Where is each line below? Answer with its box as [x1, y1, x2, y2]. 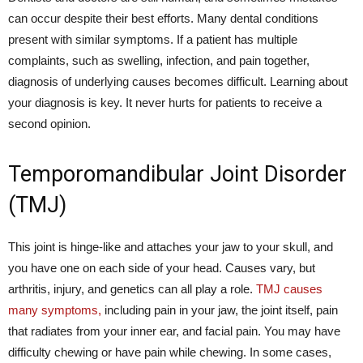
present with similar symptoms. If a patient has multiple [8, 32, 297, 46]
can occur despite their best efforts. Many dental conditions [8, 11, 318, 25]
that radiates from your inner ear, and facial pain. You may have [8, 324, 340, 338]
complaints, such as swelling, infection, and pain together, [8, 53, 310, 67]
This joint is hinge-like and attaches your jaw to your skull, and [8, 240, 333, 254]
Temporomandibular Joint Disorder [8, 161, 347, 187]
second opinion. [8, 117, 91, 130]
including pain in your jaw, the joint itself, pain [101, 303, 338, 317]
